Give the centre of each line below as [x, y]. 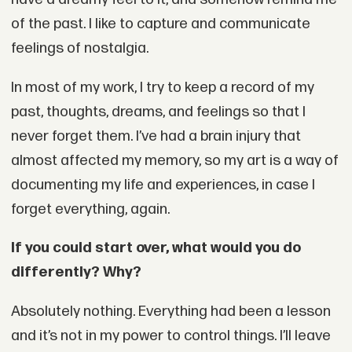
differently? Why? [76, 273]
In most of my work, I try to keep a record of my [162, 87]
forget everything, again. [90, 209]
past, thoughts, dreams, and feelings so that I [158, 112]
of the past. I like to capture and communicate [160, 24]
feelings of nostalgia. [79, 48]
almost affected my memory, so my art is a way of [174, 160]
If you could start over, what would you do [156, 248]
